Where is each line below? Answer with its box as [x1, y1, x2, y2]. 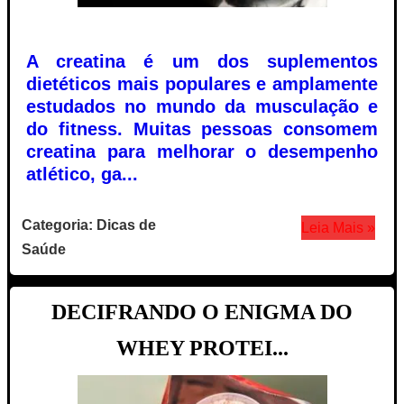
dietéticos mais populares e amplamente [26, 73, 378, 94]
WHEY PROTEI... [115, 335, 289, 360]
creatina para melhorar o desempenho [26, 141, 378, 161]
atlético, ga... [26, 163, 138, 184]
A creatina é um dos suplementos [26, 50, 378, 71]
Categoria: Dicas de [22, 216, 156, 233]
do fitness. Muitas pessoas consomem [26, 118, 378, 139]
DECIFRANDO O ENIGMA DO [51, 299, 353, 324]
